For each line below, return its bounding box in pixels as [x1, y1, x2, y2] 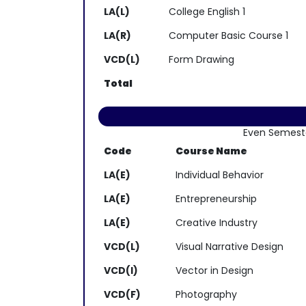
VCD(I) [104, 264, 138, 277]
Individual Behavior [176, 168, 264, 182]
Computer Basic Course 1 [169, 29, 288, 42]
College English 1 [169, 5, 245, 18]
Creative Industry [176, 216, 258, 229]
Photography [176, 288, 237, 301]
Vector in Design [176, 264, 253, 277]
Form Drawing [169, 53, 234, 66]
